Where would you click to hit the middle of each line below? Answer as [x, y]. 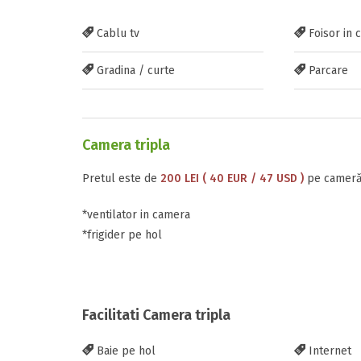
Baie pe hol [124, 351]
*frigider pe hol [122, 235]
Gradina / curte [134, 71]
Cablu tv [116, 33]
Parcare [326, 71]
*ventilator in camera [136, 215]
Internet [328, 351]
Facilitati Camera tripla [156, 315]
